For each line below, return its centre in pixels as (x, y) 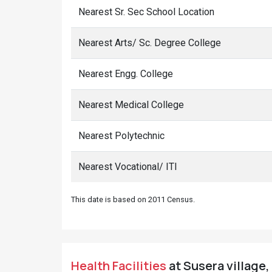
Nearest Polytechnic (121, 136)
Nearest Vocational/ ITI (128, 167)
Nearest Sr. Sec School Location (146, 12)
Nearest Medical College (131, 105)
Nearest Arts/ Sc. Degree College (150, 43)
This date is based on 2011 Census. (133, 199)
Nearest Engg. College (126, 74)
